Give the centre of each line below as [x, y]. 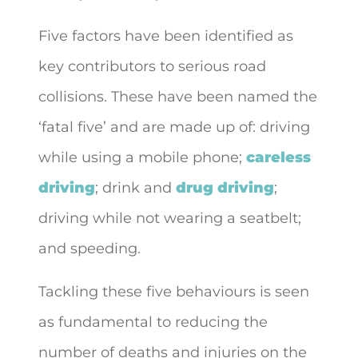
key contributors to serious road [152, 66]
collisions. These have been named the [178, 97]
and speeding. [89, 249]
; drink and [135, 188]
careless [278, 157]
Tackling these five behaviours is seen [174, 292]
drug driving [225, 188]
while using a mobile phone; [142, 157]
